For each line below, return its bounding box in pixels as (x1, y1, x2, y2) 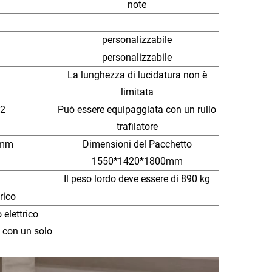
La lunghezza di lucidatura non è (67, 69, 207, 81)
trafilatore (116, 120, 158, 132)
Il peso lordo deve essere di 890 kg (64, 172, 210, 185)
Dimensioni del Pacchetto (82, 138, 192, 150)
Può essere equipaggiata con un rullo (58, 103, 216, 115)
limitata (120, 86, 154, 98)
